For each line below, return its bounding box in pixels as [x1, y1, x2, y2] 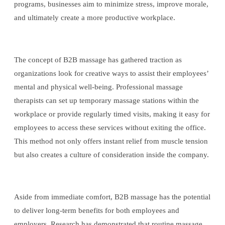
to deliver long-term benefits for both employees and [14, 206, 179, 215]
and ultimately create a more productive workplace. [14, 14, 175, 22]
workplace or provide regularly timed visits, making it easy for [14, 110, 210, 119]
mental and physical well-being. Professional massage [14, 83, 183, 91]
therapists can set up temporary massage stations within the [14, 96, 199, 105]
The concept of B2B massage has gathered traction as [14, 56, 182, 64]
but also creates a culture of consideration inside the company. [14, 151, 209, 159]
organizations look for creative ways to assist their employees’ [14, 69, 208, 78]
